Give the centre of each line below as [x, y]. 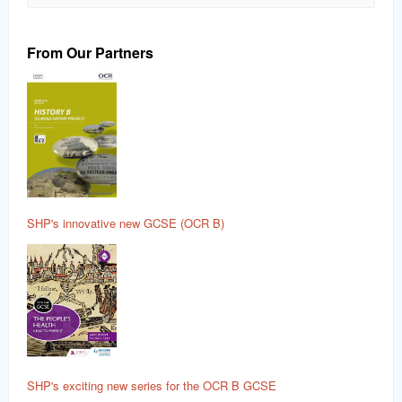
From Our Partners [90, 53]
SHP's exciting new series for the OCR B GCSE [152, 386]
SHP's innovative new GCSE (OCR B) [126, 223]
